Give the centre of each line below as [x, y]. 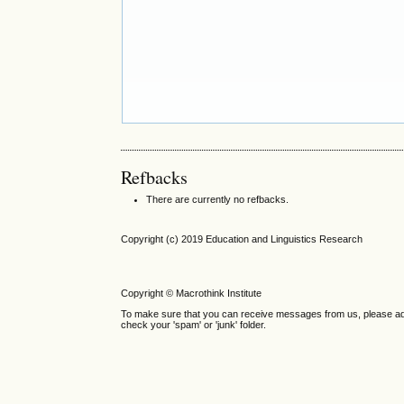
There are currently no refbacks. [218, 200]
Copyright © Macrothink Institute [193, 293]
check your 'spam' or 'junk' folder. [194, 324]
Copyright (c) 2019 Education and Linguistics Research [242, 239]
